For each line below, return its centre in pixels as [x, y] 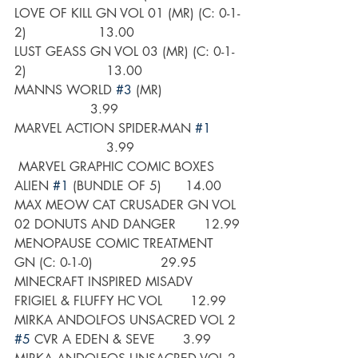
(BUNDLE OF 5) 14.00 [145, 186]
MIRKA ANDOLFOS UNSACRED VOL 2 [127, 320]
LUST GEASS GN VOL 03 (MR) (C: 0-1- [124, 52]
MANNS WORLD [65, 90]
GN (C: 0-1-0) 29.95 [105, 263]
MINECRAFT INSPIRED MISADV [105, 282]
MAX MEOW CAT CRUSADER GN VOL [127, 205]
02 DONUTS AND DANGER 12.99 [127, 225]
